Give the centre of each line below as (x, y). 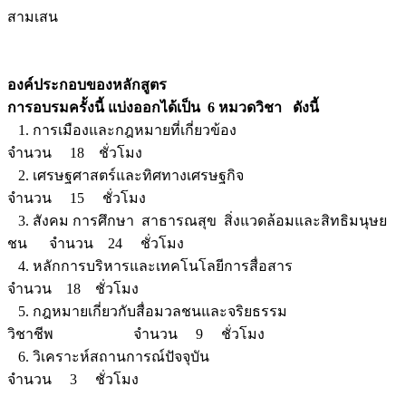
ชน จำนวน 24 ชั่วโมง (96, 243)
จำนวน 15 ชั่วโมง (77, 198)
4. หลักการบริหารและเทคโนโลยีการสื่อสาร (203, 266)
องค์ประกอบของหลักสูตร (87, 84)
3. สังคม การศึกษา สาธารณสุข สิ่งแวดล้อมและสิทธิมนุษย (197, 220)
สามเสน (33, 16)
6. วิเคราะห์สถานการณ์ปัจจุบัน (188, 356)
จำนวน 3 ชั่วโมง (73, 379)
